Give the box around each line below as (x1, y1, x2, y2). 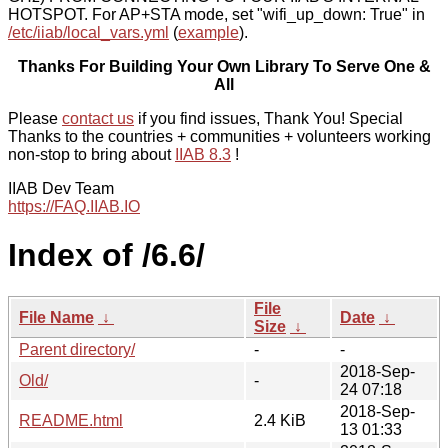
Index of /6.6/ (8, 237, 205, 274)
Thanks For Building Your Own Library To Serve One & (17, 58, 431, 75)
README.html (19, 411, 123, 429)
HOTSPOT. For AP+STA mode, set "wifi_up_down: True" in (8, 6, 425, 23)
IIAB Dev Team (8, 180, 114, 197)
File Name (19, 308, 94, 326)
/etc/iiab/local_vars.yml (8, 24, 169, 41)
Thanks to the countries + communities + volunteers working (8, 128, 431, 145)
